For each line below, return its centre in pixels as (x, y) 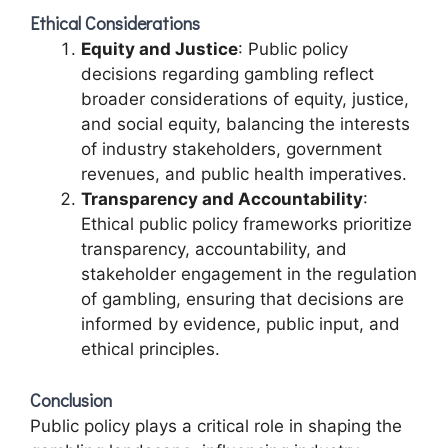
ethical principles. (150, 348)
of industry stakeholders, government (231, 148)
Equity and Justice (159, 48)
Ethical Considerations (115, 22)
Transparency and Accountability (222, 198)
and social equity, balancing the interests (245, 123)
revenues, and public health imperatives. (244, 173)
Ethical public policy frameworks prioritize (246, 223)
